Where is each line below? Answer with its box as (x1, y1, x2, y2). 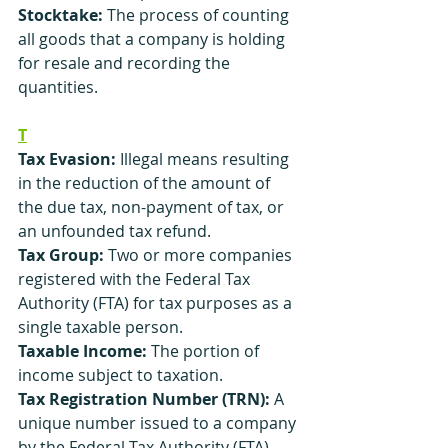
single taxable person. (18, 316, 183, 338)
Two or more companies (104, 244, 296, 266)
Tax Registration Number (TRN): (18, 388, 270, 410)
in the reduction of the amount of (18, 172, 274, 194)
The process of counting (103, 4, 293, 26)
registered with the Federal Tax (18, 268, 254, 290)
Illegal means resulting (120, 148, 293, 170)
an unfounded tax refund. (18, 220, 211, 242)
